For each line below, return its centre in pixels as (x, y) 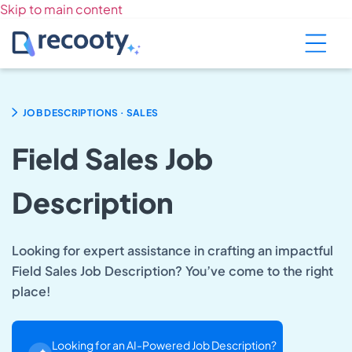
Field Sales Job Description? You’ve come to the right (172, 270)
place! (31, 291)
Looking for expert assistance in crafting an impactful (172, 250)
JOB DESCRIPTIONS (70, 112)
